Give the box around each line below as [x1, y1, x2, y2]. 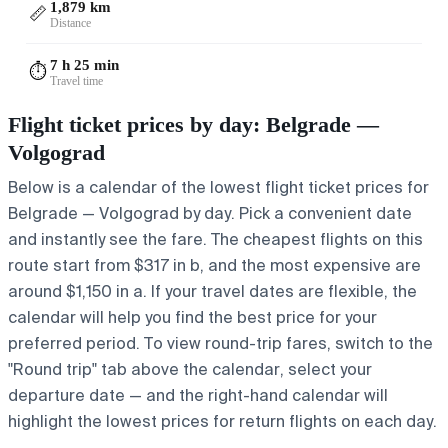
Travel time [50, 73, 103, 88]
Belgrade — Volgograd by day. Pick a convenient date [8, 202, 412, 224]
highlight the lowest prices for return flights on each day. [8, 410, 437, 432]
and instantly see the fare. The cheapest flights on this [8, 228, 423, 250]
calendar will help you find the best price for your [8, 306, 377, 328]
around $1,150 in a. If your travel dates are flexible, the [8, 280, 417, 302]
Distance [50, 15, 91, 30]
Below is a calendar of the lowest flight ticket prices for [8, 176, 429, 198]
